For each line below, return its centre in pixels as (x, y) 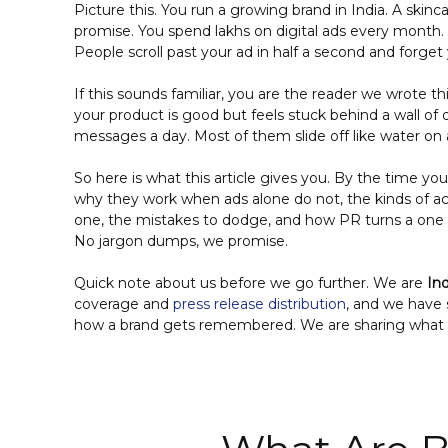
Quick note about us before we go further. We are (250, 283)
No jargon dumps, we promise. (181, 241)
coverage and (123, 304)
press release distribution (259, 304)
